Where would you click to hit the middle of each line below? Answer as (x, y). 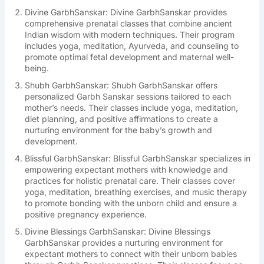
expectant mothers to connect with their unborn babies (131, 254)
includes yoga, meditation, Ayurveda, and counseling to (131, 46)
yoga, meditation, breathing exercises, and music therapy (136, 192)
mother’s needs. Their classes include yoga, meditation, (131, 108)
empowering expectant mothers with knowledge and (126, 169)
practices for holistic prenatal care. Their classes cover (130, 181)
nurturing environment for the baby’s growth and (118, 130)
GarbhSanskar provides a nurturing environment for (123, 242)
